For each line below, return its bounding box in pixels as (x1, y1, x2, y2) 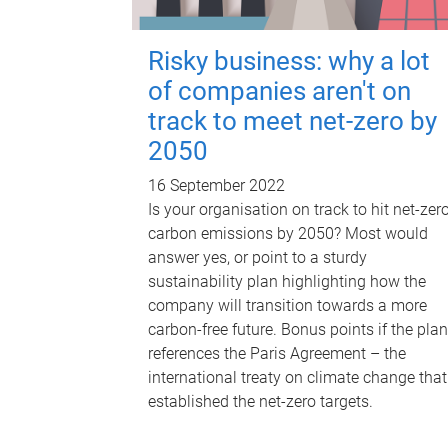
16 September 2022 (148, 176, 285, 196)
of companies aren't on (148, 76, 411, 107)
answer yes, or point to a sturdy (148, 248, 367, 268)
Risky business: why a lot (148, 46, 430, 77)
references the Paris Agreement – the (148, 344, 406, 364)
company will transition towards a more (148, 296, 427, 316)
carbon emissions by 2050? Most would (148, 224, 428, 244)
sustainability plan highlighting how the (148, 272, 426, 292)
